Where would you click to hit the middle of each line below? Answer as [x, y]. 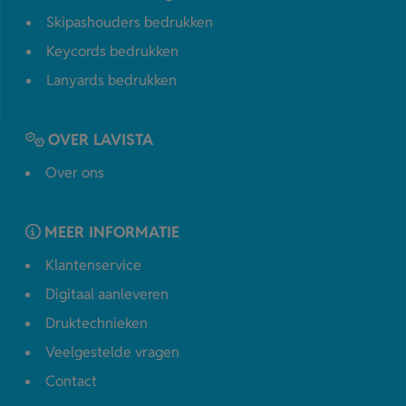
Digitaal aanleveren [107, 295]
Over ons [75, 173]
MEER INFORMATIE [112, 232]
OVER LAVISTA [101, 140]
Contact [71, 382]
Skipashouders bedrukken [130, 23]
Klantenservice [93, 266]
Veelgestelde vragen [112, 353]
